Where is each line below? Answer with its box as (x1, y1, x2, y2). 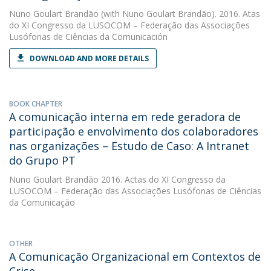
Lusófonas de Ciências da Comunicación (9, 31, 168, 42)
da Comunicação (9, 197, 75, 208)
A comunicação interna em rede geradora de (9, 109, 241, 124)
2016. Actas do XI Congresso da (99, 174, 226, 185)
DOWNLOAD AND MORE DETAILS (30, 53, 149, 64)
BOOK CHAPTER (9, 99, 62, 109)
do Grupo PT (9, 153, 76, 168)
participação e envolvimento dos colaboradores (9, 124, 258, 139)
